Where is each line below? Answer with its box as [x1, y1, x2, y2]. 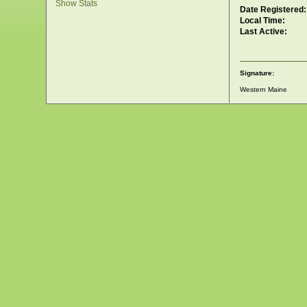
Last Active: [240, 26, 288, 36]
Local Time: [240, 15, 286, 25]
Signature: [240, 69, 275, 77]
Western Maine [240, 86, 288, 94]
